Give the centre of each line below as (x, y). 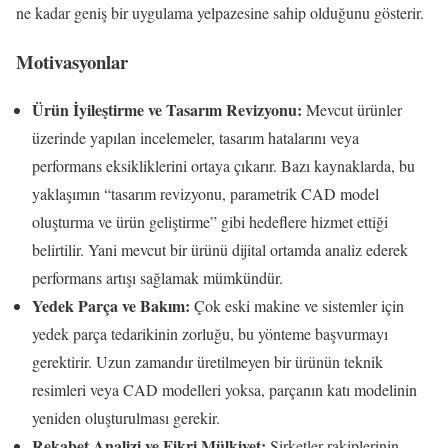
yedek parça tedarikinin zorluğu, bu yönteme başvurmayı (210, 334)
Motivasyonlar (72, 61)
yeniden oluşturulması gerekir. (126, 418)
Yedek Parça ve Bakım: (111, 306)
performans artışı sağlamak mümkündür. (157, 278)
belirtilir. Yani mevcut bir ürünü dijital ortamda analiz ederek (220, 250)
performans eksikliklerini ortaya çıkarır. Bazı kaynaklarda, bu (223, 166)
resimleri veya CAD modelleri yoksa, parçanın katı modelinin (224, 390)
